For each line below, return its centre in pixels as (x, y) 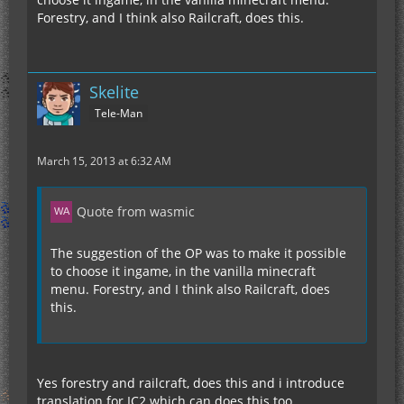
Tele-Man (119, 114)
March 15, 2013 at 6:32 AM (104, 161)
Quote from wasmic (136, 212)
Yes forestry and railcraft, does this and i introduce (191, 383)
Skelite (114, 92)
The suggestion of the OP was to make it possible (198, 253)
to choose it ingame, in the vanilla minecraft (183, 271)
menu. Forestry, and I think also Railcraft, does (190, 289)
